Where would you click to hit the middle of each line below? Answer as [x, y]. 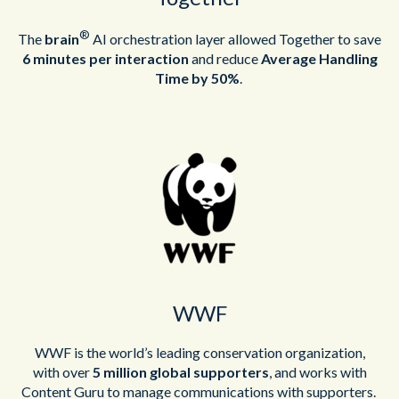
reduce [238, 59]
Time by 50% [197, 78]
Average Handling [319, 59]
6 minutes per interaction [105, 59]
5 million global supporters [180, 372]
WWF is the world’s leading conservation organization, [199, 353]
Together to [315, 39]
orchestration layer [167, 39]
